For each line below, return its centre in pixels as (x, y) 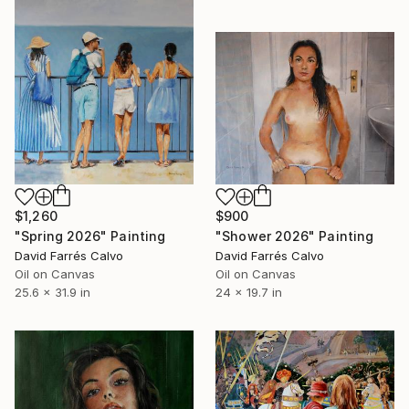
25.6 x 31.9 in (52, 293)
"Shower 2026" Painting (295, 236)
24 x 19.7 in (249, 293)
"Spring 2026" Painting (90, 236)
